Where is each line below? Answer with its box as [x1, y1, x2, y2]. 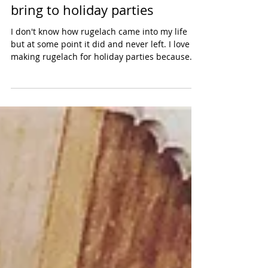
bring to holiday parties [11, 37, 154, 54]
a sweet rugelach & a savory [11, 1, 182, 19]
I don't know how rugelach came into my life [11, 62, 187, 73]
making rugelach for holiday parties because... [11, 87, 197, 98]
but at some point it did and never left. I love [11, 74, 190, 86]
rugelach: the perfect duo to [11, 19, 181, 36]
